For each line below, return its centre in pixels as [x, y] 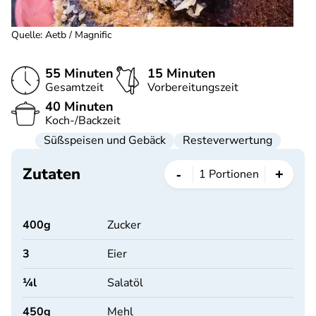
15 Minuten [182, 73]
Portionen [234, 174]
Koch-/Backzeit [83, 121]
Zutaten [51, 174]
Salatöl [125, 283]
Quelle [26, 35]
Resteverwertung [227, 140]
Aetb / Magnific [78, 35]
